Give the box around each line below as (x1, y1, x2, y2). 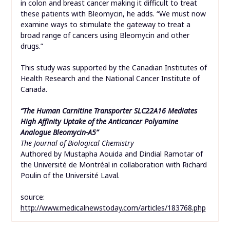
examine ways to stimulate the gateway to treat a (20, 20, 190, 30)
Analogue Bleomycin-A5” (20, 127, 99, 138)
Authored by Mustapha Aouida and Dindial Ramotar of (20, 149, 203, 159)
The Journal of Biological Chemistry (20, 138, 134, 148)
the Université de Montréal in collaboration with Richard (20, 160, 207, 170)
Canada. (20, 84, 47, 94)
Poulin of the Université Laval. (20, 170, 120, 181)
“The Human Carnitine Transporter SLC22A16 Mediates (20, 106, 197, 116)
